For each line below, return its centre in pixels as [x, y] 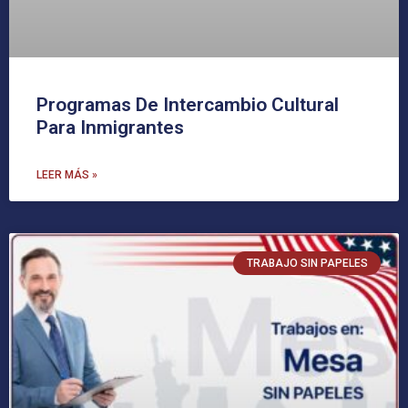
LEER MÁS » [67, 175]
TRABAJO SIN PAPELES [307, 264]
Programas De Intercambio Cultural [188, 105]
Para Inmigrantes [110, 128]
